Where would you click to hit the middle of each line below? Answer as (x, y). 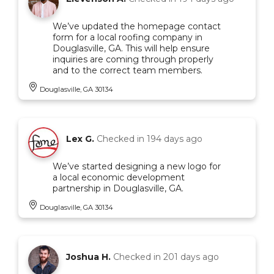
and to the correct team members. (128, 70)
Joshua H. (88, 257)
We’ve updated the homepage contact (137, 26)
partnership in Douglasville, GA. (118, 188)
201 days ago (191, 257)
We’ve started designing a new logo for (137, 166)
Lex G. (80, 139)
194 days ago (175, 139)
